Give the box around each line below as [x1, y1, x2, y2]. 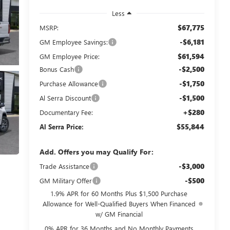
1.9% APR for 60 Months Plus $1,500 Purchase [50, 188, 188, 198]
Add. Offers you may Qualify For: [39, 146, 154, 157]
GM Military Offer [39, 176, 92, 185]
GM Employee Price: [39, 51, 100, 61]
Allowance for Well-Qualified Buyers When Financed [42, 199, 196, 208]
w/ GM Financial [95, 209, 143, 218]
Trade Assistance [39, 161, 89, 170]
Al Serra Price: [39, 122, 84, 131]
